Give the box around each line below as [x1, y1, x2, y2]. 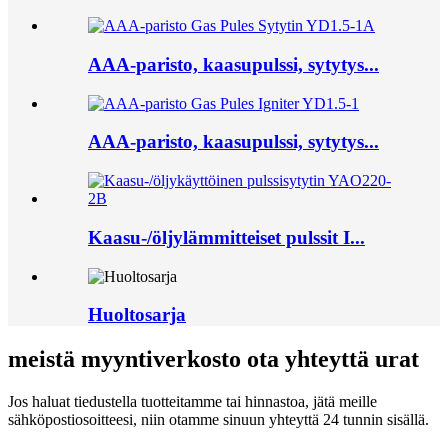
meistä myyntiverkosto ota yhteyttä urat [8, 346, 419, 373]
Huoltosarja [88, 304, 186, 326]
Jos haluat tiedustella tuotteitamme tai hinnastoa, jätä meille [8, 393, 377, 411]
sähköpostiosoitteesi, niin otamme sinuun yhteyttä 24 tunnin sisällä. [8, 411, 429, 429]
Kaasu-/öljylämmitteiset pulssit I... [88, 226, 365, 248]
